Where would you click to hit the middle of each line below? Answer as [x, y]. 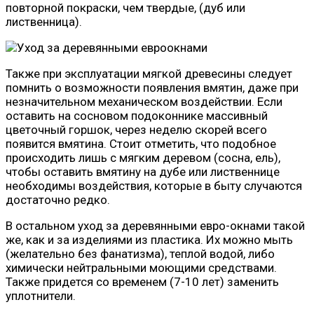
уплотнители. [41, 296]
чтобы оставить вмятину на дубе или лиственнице [143, 172]
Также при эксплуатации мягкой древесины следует [149, 74]
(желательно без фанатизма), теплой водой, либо [140, 254]
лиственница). [44, 22]
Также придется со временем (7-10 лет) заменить [142, 282]
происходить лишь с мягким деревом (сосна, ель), [143, 158]
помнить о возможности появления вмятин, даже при [152, 88]
